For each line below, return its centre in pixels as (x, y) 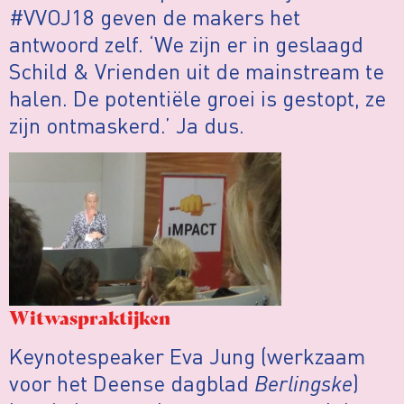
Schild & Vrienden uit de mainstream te (197, 71)
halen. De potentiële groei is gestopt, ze (197, 98)
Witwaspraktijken (90, 317)
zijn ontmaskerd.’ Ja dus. (127, 125)
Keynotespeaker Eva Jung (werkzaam (187, 355)
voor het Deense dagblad (132, 382)
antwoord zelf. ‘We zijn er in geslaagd (186, 44)
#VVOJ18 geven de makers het (155, 17)
